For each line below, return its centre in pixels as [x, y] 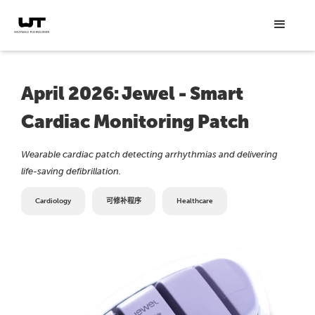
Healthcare [195, 201]
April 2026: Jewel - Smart [132, 94]
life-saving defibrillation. [71, 172]
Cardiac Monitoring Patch [135, 122]
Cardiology [53, 201]
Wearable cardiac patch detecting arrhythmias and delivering [149, 155]
